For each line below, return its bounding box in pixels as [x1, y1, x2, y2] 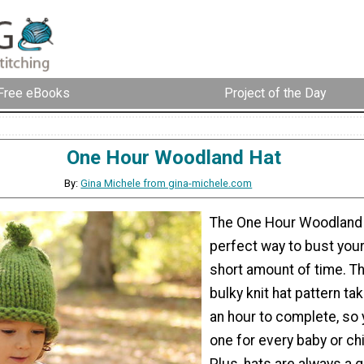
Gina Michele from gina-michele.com [80, 176, 253, 189]
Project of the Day [224, 85, 327, 102]
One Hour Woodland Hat [67, 145, 281, 169]
